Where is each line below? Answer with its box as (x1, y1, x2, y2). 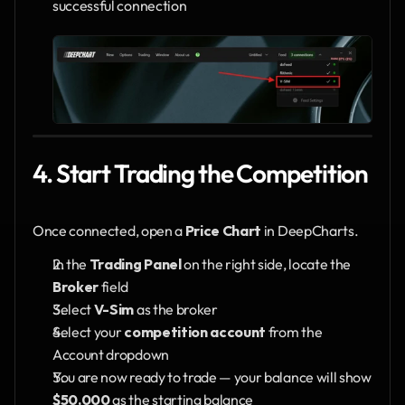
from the (266, 322, 323, 341)
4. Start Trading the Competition (33, 156, 369, 189)
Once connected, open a (33, 221, 185, 240)
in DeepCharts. (261, 221, 359, 240)
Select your (52, 322, 125, 341)
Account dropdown (52, 344, 169, 363)
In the (52, 254, 89, 273)
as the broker (134, 299, 218, 318)
